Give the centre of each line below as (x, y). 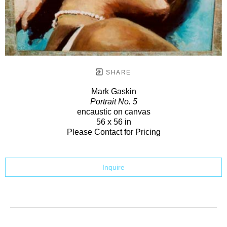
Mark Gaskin (113, 91)
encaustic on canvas (113, 111)
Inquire (113, 167)
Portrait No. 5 (113, 101)
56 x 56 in (113, 122)
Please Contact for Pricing (113, 132)
